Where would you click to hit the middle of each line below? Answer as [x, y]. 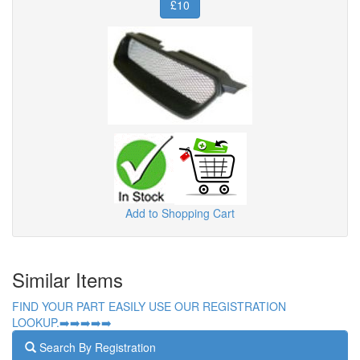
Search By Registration [96, 347]
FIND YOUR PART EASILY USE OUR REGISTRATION [149, 306]
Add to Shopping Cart [180, 213]
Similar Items [67, 279]
